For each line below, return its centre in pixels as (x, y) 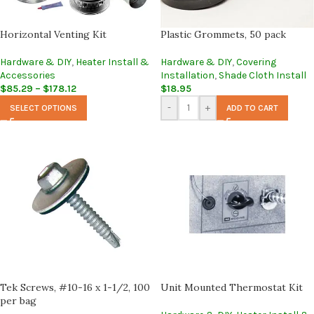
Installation (187, 75)
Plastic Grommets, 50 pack (223, 34)
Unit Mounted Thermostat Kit (232, 287)
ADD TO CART (252, 108)
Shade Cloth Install (262, 75)
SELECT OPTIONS (43, 108)
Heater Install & (112, 62)
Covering (256, 62)
